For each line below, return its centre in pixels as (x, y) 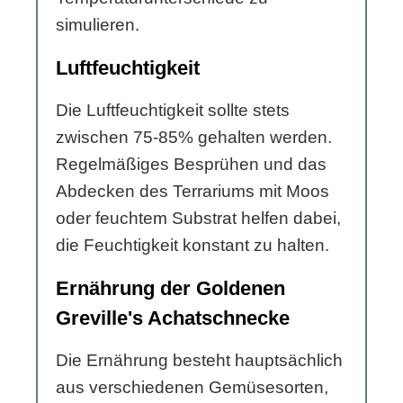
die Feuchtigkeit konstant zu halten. (193, 246)
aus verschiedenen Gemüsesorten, (192, 388)
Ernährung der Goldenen (170, 289)
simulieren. (98, 25)
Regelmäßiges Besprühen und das (191, 165)
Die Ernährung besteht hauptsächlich (199, 361)
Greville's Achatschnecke (173, 318)
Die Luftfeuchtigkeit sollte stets (173, 111)
